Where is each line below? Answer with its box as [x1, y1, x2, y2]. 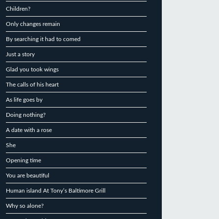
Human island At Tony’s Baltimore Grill [6, 188, 106, 194]
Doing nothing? [6, 112, 45, 118]
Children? [6, 6, 30, 12]
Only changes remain [6, 21, 60, 27]
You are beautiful [6, 173, 49, 178]
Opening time [6, 157, 41, 163]
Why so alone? [6, 203, 44, 209]
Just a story [6, 51, 35, 57]
